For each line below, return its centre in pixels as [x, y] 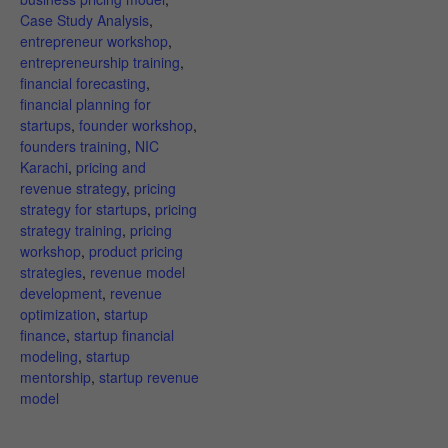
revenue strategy [73, 188]
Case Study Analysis [84, 20]
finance [43, 335]
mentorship [55, 377]
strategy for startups [83, 209]
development [61, 293]
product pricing [136, 251]
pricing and [111, 167]
